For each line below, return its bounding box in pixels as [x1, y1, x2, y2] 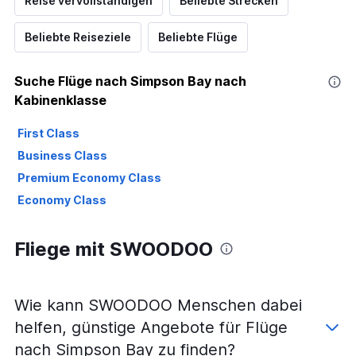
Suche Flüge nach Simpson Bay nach [14, 72, 246, 89]
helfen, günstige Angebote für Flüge [14, 317, 288, 337]
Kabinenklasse [14, 91, 106, 108]
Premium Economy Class [17, 170, 161, 184]
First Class [17, 126, 79, 140]
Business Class [17, 148, 107, 162]
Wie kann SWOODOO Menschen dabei [14, 295, 302, 315]
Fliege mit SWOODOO [14, 237, 213, 261]
